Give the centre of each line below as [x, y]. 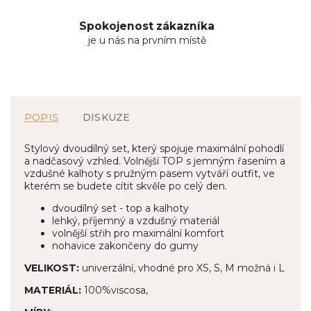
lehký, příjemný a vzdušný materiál [136, 221]
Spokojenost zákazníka [147, 26]
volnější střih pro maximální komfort [138, 234]
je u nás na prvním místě [147, 41]
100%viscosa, [115, 291]
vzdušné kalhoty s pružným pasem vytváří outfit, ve [150, 174]
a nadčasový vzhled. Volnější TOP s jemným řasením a [155, 161]
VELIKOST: [52, 268]
